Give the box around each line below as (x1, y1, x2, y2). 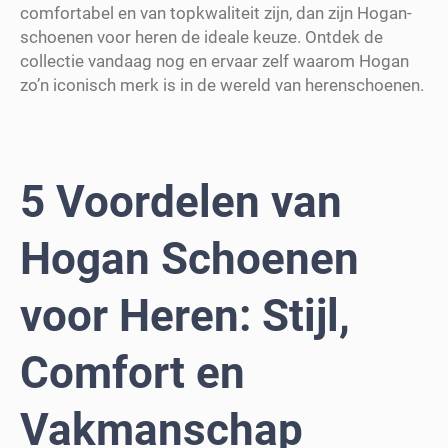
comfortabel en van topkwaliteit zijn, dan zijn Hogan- (20, 2, 412, 23)
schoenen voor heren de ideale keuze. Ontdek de (20, 26, 383, 47)
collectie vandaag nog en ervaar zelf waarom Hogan (20, 50, 409, 71)
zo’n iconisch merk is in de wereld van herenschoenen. (20, 74, 424, 95)
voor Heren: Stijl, (20, 290, 350, 343)
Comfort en (20, 347, 245, 400)
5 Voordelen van (20, 176, 342, 229)
